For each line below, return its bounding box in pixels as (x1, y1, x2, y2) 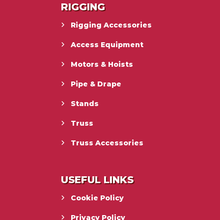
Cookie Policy (71, 193, 124, 202)
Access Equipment (71, 40, 144, 49)
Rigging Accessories (71, 20, 152, 29)
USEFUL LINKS (61, 173, 134, 186)
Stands (71, 99, 99, 108)
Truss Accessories (71, 138, 144, 147)
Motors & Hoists (71, 59, 134, 69)
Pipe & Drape (71, 79, 122, 88)
